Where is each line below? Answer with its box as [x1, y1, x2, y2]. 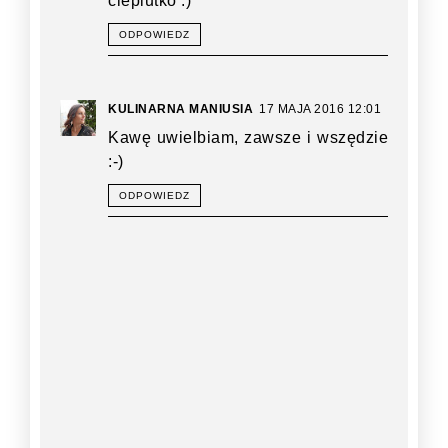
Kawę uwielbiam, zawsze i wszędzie [108, 128, 388, 146]
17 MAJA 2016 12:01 [259, 101, 381, 116]
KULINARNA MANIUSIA [108, 101, 253, 116]
